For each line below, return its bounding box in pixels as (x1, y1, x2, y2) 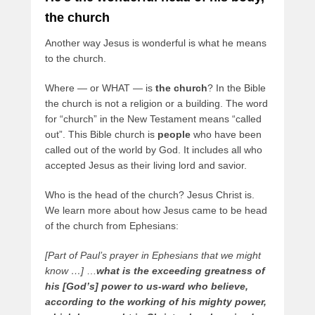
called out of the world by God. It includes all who (45, 144, 262, 156)
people (157, 129, 193, 141)
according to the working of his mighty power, (45, 296, 266, 308)
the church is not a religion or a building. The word (45, 98, 268, 110)
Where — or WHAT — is (45, 82, 155, 94)
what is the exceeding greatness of (96, 265, 265, 277)
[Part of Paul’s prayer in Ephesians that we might (45, 250, 261, 262)
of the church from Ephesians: (45, 220, 179, 232)
